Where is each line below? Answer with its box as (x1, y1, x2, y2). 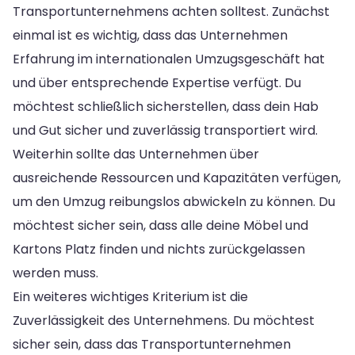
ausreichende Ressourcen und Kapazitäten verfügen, (13, 168, 341, 187)
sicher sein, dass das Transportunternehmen (13, 334, 291, 353)
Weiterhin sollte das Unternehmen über (13, 144, 259, 163)
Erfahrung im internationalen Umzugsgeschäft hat (13, 49, 325, 68)
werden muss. (13, 263, 98, 282)
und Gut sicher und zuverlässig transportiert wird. (13, 120, 318, 139)
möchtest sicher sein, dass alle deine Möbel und (13, 216, 308, 235)
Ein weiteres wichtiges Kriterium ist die (13, 287, 248, 306)
